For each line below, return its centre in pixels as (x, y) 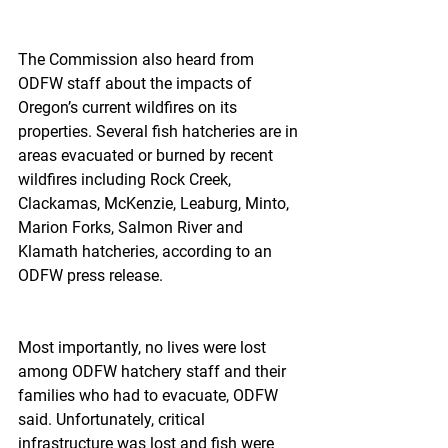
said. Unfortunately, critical (113, 419)
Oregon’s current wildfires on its (129, 107)
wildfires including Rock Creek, (126, 179)
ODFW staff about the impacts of (137, 83)
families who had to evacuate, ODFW (150, 395)
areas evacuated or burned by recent (147, 155)
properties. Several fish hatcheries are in (160, 131)
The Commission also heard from (138, 59)
